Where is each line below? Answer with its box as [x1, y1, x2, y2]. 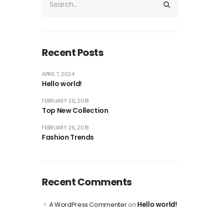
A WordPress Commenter [49, 200, 127, 209]
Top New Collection [42, 105, 109, 115]
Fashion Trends [42, 132, 94, 142]
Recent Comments [42, 175, 132, 189]
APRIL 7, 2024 [42, 70, 74, 78]
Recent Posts [42, 45, 103, 59]
